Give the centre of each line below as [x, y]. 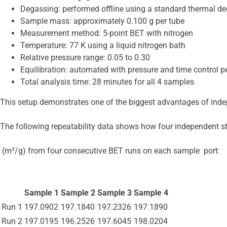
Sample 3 [115, 193]
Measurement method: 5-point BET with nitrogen [107, 33]
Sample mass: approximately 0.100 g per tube [102, 21]
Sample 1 [42, 193]
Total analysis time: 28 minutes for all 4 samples [107, 82]
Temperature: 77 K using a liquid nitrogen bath [103, 46]
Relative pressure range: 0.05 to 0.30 [85, 58]
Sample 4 [151, 193]
